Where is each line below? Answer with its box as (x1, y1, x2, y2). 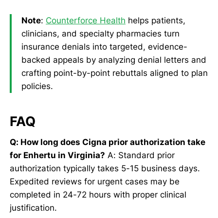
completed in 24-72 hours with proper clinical (10, 189, 186, 200)
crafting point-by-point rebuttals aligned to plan (21, 68, 208, 78)
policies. (21, 81, 53, 91)
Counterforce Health (46, 15, 126, 25)
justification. (10, 202, 57, 213)
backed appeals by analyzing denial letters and (21, 54, 206, 65)
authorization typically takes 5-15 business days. (10, 163, 200, 173)
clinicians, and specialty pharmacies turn (21, 28, 180, 38)
